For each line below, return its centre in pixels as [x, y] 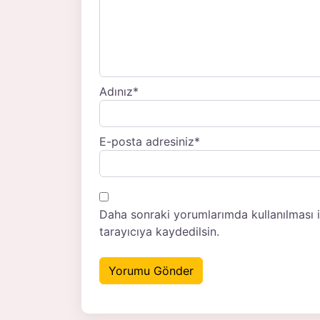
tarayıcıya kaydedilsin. [159, 232]
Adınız [116, 92]
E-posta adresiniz [147, 142]
